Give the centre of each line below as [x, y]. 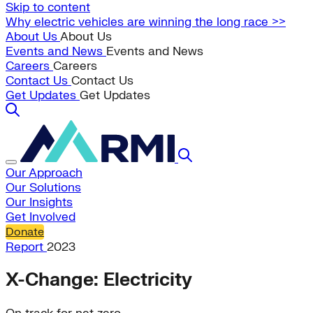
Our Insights [39, 202]
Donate [25, 232]
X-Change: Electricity [99, 281]
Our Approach [44, 173]
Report [26, 247]
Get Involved [41, 217]
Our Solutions [43, 188]
